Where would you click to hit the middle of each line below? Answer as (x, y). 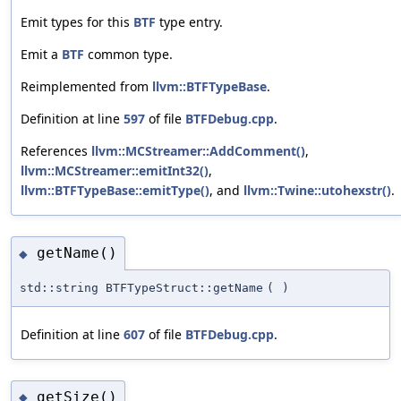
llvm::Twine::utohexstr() (317, 190)
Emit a (41, 54)
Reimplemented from (86, 86)
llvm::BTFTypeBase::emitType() (115, 190)
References (56, 150)
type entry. (189, 21)
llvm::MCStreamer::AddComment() (198, 150)
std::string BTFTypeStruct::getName (141, 287)
